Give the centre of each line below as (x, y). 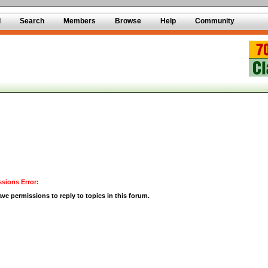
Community (215, 21)
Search (32, 21)
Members (80, 21)
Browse (128, 21)
